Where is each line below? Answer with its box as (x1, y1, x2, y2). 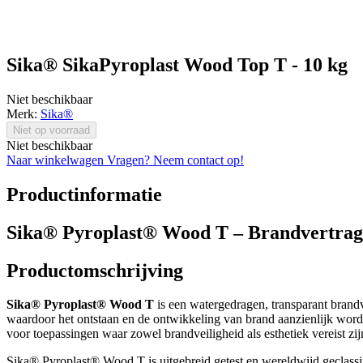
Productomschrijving (6, 259, 183, 281)
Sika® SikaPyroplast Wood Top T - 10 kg (6, 53, 348, 75)
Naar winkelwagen (6, 152, 107, 167)
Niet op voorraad (13, 123, 90, 136)
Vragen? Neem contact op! (107, 152, 244, 167)
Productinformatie (6, 183, 162, 205)
